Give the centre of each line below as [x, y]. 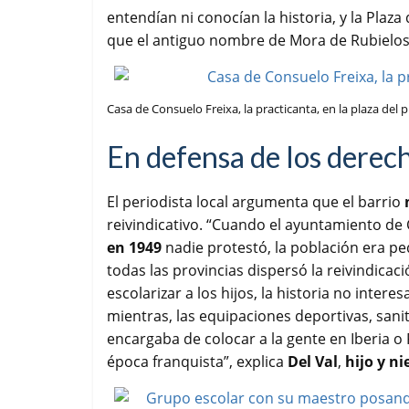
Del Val [313, 362]
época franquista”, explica [197, 362]
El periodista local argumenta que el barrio [256, 202]
